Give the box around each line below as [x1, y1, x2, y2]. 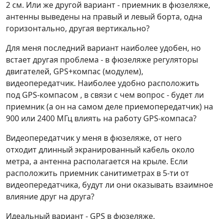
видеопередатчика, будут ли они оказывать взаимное [6, 179, 213, 190]
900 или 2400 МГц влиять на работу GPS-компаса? [6, 113, 197, 124]
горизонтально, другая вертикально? [6, 23, 150, 34]
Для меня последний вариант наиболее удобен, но [6, 43, 201, 53]
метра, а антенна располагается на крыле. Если [6, 156, 188, 167]
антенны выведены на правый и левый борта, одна [6, 11, 202, 22]
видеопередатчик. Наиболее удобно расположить [6, 78, 199, 88]
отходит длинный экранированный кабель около [6, 144, 195, 155]
